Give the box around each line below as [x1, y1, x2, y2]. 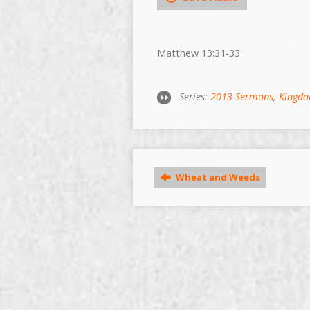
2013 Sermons [210, 90, 273, 103]
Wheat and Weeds [174, 171, 260, 183]
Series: [179, 90, 210, 103]
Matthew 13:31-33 [157, 46, 240, 60]
